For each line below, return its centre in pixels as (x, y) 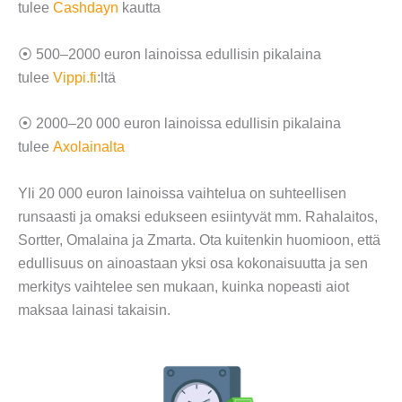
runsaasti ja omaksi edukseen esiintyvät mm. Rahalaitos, (198, 216)
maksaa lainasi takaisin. (94, 310)
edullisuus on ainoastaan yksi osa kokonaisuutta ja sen (193, 263)
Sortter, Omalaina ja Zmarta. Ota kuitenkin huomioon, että (199, 240)
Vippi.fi (75, 77)
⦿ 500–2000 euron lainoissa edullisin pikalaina (170, 54)
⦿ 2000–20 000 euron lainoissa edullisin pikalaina (179, 124)
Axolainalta (89, 147)
